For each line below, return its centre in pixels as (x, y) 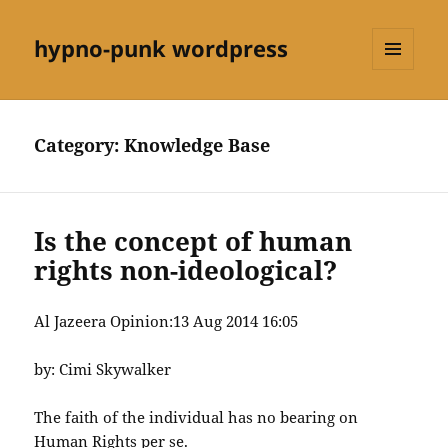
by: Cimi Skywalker (103, 369)
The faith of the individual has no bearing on (196, 417)
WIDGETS (400, 112)
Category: (79, 145)
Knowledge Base (197, 145)
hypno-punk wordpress (161, 48)
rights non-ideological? (186, 270)
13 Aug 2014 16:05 (236, 321)
